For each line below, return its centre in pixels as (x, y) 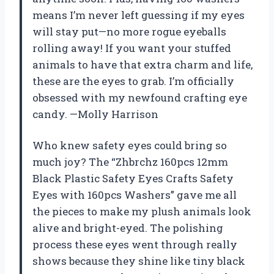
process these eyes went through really (135, 244)
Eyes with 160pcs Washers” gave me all (135, 194)
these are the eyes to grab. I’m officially (133, 81)
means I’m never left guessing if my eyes (139, 15)
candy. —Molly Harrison (95, 114)
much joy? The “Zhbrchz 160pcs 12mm (130, 161)
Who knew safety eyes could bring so (130, 145)
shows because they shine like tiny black (139, 261)
